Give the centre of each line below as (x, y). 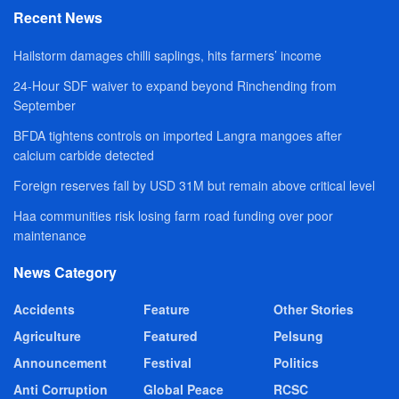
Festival (167, 363)
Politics (296, 363)
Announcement (60, 363)
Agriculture (47, 336)
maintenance (50, 236)
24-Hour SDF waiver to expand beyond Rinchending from (175, 86)
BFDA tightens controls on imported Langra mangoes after (178, 136)
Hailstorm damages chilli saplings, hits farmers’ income (167, 56)
